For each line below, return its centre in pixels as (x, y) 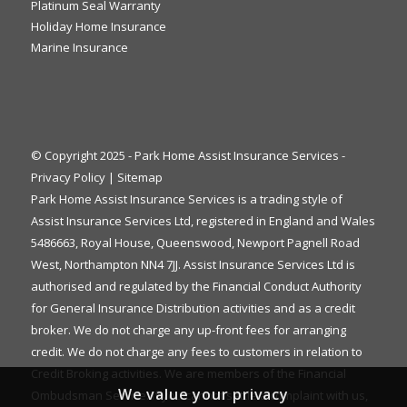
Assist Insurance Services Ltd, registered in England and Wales (203, 220)
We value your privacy (203, 395)
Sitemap (139, 177)
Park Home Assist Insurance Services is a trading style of (186, 199)
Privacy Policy (68, 177)
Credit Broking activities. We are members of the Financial (188, 373)
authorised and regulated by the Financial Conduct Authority (196, 286)
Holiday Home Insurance (98, 26)
